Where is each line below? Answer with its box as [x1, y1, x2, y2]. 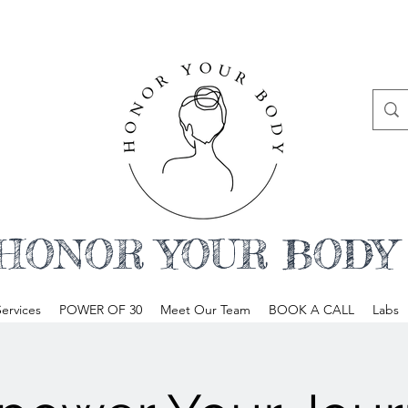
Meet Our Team [159, 301, 250, 318]
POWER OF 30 [58, 301, 142, 318]
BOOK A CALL [268, 301, 354, 318]
